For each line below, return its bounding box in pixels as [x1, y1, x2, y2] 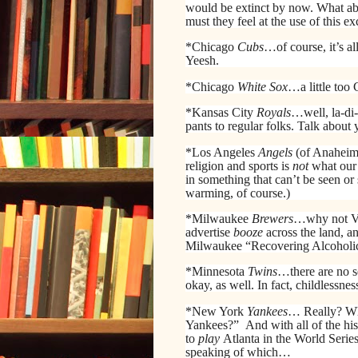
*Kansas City [185, 105, 257, 120]
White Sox [237, 79, 288, 93]
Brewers [252, 211, 293, 225]
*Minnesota [185, 265, 248, 279]
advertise [185, 225, 233, 239]
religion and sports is [185, 158, 292, 173]
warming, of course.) [185, 185, 290, 200]
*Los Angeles [185, 145, 258, 159]
